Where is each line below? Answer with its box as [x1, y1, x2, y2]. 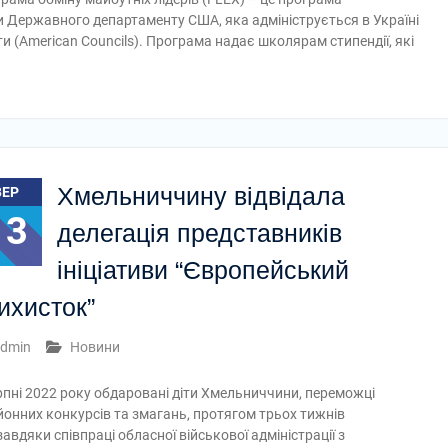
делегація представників [57, 219, 342, 247]
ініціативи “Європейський [57, 256, 349, 284]
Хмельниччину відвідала [57, 182, 345, 210]
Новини [70, 339, 120, 355]
